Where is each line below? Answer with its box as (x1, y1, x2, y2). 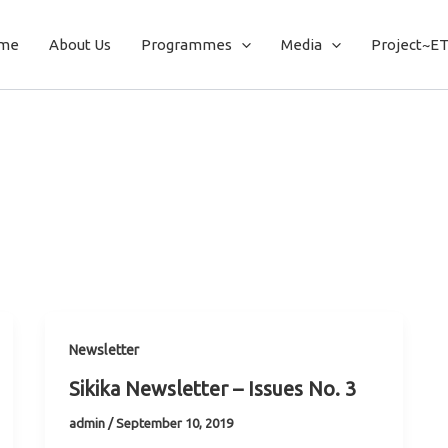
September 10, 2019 (115, 415, 233, 430)
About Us (49, 36, 111, 53)
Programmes (141, 36, 232, 53)
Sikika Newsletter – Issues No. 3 (68, 376, 356, 400)
